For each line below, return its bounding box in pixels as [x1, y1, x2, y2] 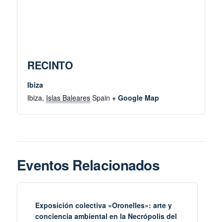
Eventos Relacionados [17, 155, 160, 175]
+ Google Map [112, 93, 159, 103]
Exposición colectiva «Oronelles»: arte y [35, 200, 172, 211]
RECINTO [27, 57, 73, 73]
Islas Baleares [46, 93, 90, 103]
